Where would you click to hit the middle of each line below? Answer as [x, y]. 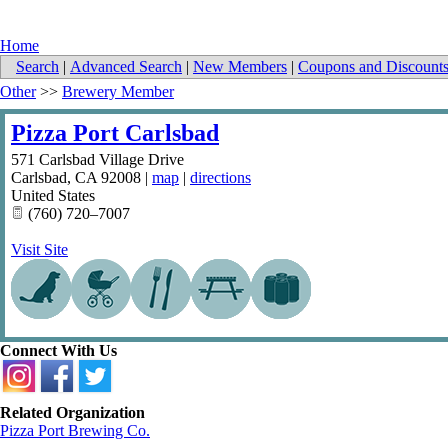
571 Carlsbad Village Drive [97, 160]
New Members [240, 67]
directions [220, 178]
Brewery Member [118, 92]
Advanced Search [126, 67]
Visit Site [39, 250]
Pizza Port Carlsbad [115, 133]
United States [53, 196]
